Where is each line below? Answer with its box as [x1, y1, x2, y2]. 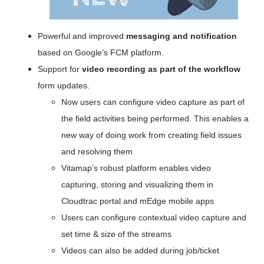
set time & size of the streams [61, 229, 171, 239]
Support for [38, 64, 80, 74]
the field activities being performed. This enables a [61, 114, 249, 124]
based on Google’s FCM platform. [38, 48, 164, 58]
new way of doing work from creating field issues [61, 130, 242, 140]
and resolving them [61, 147, 133, 157]
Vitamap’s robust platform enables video [61, 163, 211, 173]
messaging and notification [126, 31, 237, 41]
